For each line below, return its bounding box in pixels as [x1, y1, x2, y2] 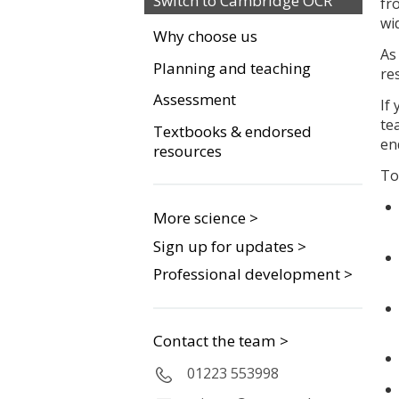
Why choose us [153, 26, 257, 46]
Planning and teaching [153, 57, 311, 78]
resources [153, 140, 222, 161]
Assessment [153, 89, 236, 110]
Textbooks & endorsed [153, 120, 312, 142]
